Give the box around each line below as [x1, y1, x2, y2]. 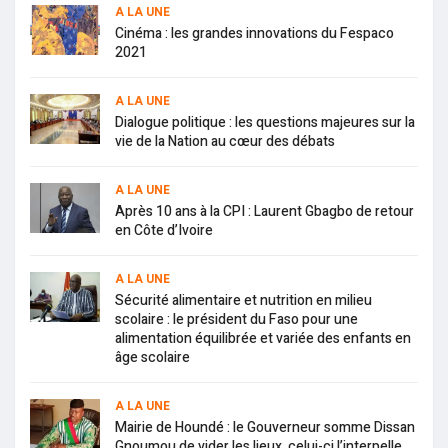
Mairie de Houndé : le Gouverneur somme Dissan [115, 417, 415, 439]
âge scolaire [115, 347, 190, 369]
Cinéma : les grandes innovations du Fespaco [115, 23, 394, 45]
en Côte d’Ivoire [115, 220, 213, 242]
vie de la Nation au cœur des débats [115, 131, 335, 153]
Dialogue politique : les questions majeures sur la [115, 112, 415, 134]
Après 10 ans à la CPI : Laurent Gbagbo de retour [115, 201, 414, 223]
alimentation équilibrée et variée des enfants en [115, 328, 411, 350]
